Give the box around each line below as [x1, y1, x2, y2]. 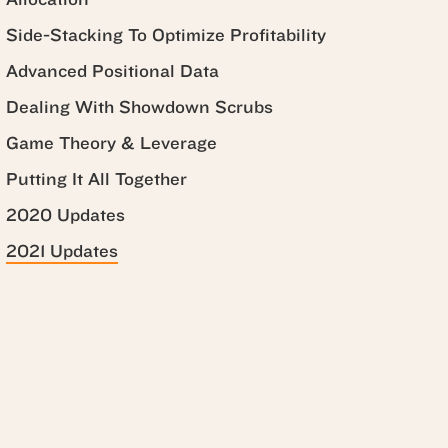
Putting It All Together [6, 169, 187, 190]
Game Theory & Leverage [6, 133, 217, 154]
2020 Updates [6, 205, 125, 226]
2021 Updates [6, 241, 118, 262]
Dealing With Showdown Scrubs [6, 97, 273, 118]
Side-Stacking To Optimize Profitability [6, 25, 326, 46]
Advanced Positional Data [6, 61, 219, 82]
